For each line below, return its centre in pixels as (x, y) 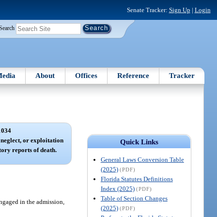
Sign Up (179, 10)
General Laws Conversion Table (142, 159)
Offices (86, 75)
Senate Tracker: (148, 10)
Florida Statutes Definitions (137, 179)
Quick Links (139, 142)
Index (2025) (117, 188)
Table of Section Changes (134, 198)
